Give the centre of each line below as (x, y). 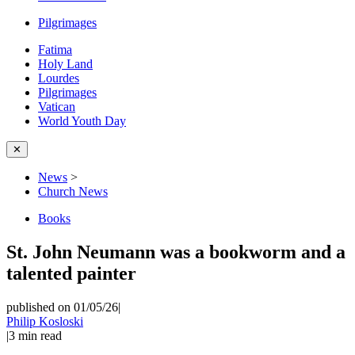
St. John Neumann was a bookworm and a (176, 252)
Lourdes (59, 78)
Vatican (57, 107)
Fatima (55, 50)
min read (40, 335)
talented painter (71, 273)
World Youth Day (82, 121)
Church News (73, 191)
